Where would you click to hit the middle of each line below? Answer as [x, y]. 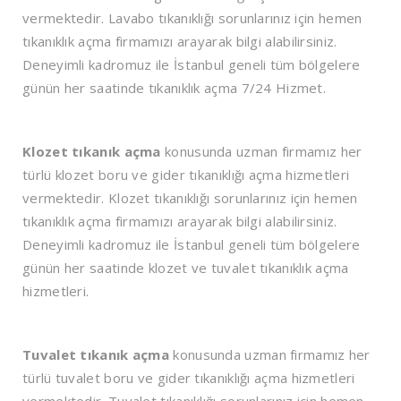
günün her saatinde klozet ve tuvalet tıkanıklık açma [186, 268]
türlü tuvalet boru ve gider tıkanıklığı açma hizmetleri [189, 378]
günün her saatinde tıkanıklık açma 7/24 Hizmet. [175, 88]
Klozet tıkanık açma [94, 152]
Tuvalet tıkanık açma [96, 355]
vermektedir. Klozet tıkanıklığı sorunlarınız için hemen [190, 198]
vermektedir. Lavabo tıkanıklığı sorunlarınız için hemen [192, 18]
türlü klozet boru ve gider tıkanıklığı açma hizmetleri [186, 175]
